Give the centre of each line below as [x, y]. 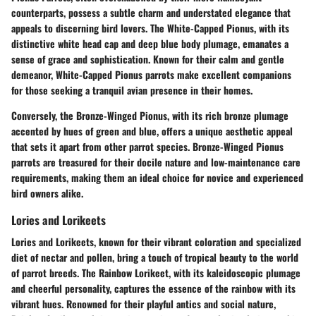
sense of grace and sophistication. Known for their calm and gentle [148, 59]
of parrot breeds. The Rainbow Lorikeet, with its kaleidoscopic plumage [156, 272]
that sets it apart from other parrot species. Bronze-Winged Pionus [147, 146]
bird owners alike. [47, 193]
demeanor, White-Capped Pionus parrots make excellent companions [151, 74]
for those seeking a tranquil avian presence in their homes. [132, 90]
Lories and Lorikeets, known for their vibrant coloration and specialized [156, 241]
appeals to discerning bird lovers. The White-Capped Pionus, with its [150, 28]
